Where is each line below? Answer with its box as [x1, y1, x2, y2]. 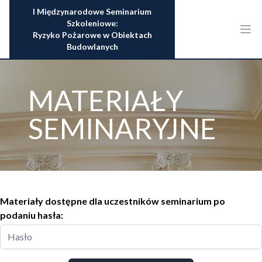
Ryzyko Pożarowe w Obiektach [32, 30, 152, 40]
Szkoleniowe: [66, 18, 118, 28]
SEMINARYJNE [28, 112, 216, 145]
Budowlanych [66, 42, 118, 51]
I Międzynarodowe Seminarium [33, 6, 151, 16]
